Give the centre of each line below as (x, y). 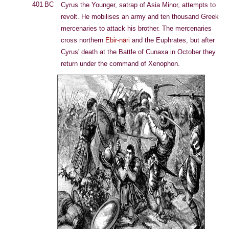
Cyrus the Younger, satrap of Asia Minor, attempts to (138, 5)
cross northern (83, 40)
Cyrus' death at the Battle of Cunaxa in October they (138, 52)
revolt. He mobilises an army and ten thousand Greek (140, 17)
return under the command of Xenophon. (120, 64)
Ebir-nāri (118, 40)
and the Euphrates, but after (172, 40)
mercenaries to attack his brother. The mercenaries (136, 28)
